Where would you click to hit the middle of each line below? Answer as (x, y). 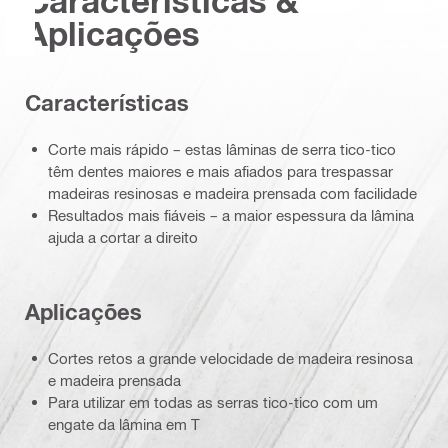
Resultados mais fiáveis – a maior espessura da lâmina (231, 215)
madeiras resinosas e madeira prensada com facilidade (232, 193)
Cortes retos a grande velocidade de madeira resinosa (230, 358)
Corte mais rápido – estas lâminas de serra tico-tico (222, 149)
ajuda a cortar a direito (123, 237)
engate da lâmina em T (124, 424)
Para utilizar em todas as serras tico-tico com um (213, 402)
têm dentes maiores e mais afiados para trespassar (220, 171)
